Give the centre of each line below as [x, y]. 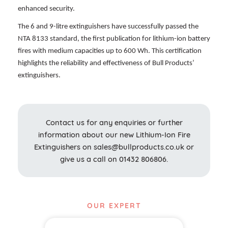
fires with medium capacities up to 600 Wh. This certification [110, 51]
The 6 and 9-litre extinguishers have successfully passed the [108, 26]
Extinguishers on [64, 147]
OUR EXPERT [114, 205]
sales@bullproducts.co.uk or [144, 147]
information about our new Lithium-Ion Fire [114, 134]
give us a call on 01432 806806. [114, 159]
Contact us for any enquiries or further [114, 122]
